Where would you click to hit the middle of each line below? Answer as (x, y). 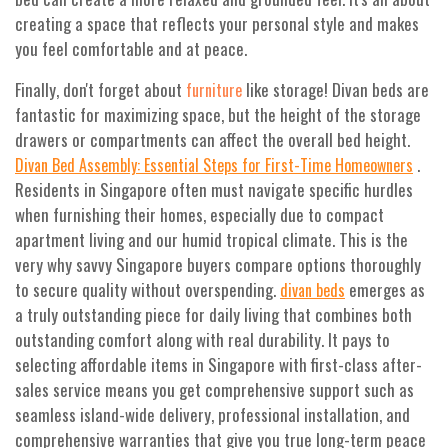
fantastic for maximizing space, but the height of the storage (218, 115)
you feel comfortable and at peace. (131, 49)
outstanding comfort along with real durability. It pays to (202, 340)
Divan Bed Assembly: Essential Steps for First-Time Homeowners (214, 165)
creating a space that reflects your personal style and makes (217, 24)
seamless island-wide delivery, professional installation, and (212, 415)
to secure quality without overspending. (147, 290)
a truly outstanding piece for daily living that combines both (213, 315)
